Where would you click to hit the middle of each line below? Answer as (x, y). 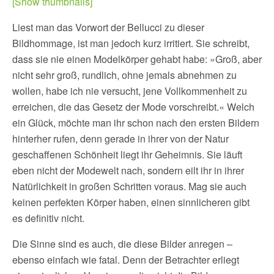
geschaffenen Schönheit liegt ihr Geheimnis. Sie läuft (127, 154)
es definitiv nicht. (48, 218)
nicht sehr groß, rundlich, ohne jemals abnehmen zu (124, 75)
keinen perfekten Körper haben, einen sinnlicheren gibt (131, 202)
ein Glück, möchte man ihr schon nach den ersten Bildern (136, 123)
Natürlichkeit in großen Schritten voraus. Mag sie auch (129, 186)
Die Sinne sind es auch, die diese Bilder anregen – (122, 244)
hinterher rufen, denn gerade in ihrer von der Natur (120, 139)
